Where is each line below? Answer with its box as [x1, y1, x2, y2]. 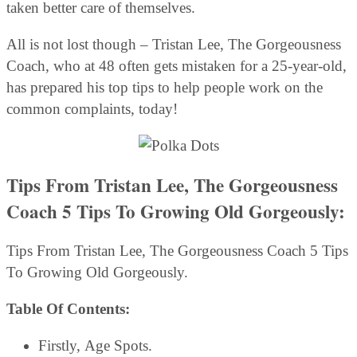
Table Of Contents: [6, 300, 130, 317]
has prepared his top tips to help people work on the [6, 79, 323, 96]
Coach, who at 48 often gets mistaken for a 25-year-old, [6, 57, 347, 75]
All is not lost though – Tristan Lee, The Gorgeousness [6, 36, 341, 53]
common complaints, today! [6, 100, 178, 118]
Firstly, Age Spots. [38, 336, 152, 354]
